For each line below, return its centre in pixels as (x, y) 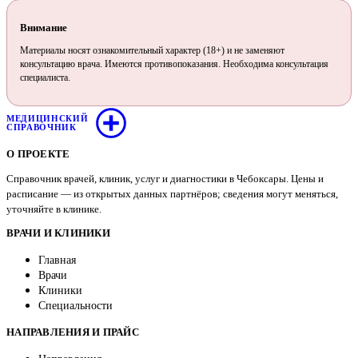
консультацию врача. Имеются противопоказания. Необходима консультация (174, 64)
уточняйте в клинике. (54, 209)
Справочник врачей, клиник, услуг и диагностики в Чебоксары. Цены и (165, 179)
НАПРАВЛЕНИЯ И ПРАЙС (73, 332)
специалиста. (45, 77)
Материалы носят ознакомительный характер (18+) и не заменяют (152, 50)
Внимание (44, 27)
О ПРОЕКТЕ (38, 154)
